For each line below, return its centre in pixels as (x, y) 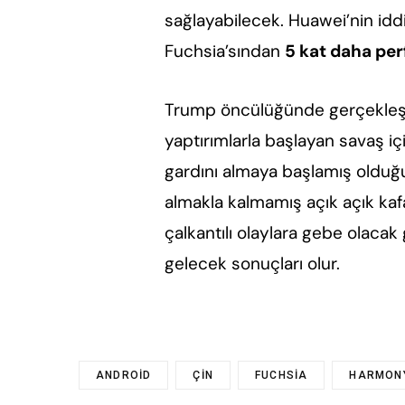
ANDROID (124, 376)
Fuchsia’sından (224, 52)
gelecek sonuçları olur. (252, 264)
